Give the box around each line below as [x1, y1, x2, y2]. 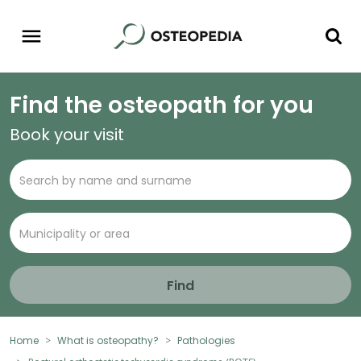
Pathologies [177, 334, 235, 348]
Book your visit [10, 123, 124, 147]
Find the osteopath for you [10, 89, 313, 122]
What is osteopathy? [57, 334, 159, 348]
